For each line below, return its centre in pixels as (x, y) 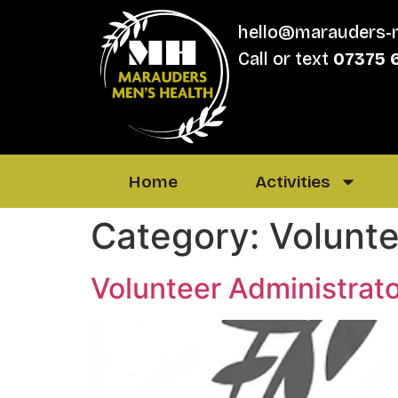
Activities (293, 181)
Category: (180, 236)
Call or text (286, 59)
